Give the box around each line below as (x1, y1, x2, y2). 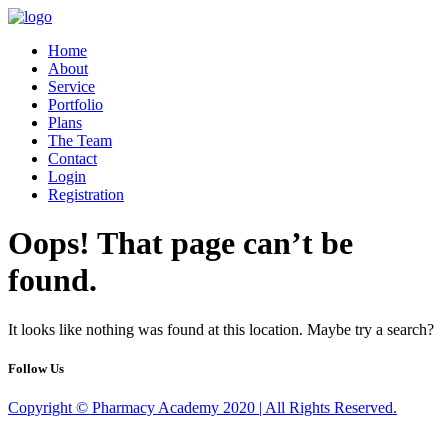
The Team (48, 132, 112, 149)
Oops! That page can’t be (8, 225, 353, 262)
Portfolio (48, 96, 103, 113)
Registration (48, 186, 124, 203)
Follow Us (8, 361, 64, 377)
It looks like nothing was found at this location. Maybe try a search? (8, 320, 434, 338)
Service (48, 78, 95, 95)
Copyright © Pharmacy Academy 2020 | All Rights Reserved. (8, 399, 397, 417)
